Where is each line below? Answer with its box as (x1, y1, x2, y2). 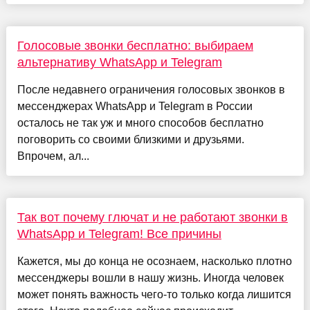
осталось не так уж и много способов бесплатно (17, 117, 264, 129)
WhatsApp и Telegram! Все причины (17, 227, 221, 241)
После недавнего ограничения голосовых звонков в (17, 84, 285, 96)
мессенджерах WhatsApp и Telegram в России (17, 100, 253, 113)
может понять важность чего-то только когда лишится (17, 289, 291, 301)
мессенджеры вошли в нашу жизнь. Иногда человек (17, 272, 284, 284)
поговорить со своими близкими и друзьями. (17, 134, 244, 146)
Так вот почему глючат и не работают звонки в (17, 210, 288, 225)
